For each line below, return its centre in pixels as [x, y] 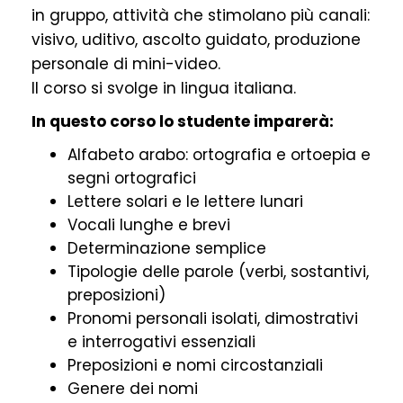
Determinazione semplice [167, 249]
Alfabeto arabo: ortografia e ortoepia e [219, 155]
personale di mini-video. [126, 64]
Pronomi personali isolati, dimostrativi [213, 319]
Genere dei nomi [133, 389]
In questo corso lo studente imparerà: [183, 122]
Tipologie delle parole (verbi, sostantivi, [218, 272]
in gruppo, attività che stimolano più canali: [201, 16]
